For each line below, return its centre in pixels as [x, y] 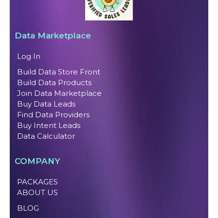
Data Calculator [46, 136]
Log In [29, 56]
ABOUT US [37, 193]
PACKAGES [37, 182]
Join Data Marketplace [59, 93]
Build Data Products [54, 83]
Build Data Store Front [59, 72]
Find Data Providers [53, 115]
